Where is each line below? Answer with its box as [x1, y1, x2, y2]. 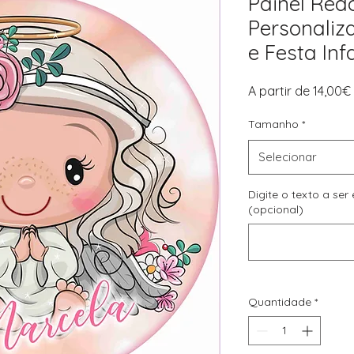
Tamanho [248, 117, 299, 131]
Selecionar [258, 149, 317, 164]
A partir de [248, 83, 313, 99]
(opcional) [248, 202, 303, 217]
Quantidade [248, 295, 311, 309]
